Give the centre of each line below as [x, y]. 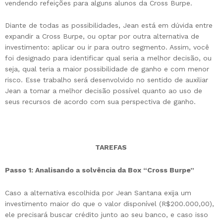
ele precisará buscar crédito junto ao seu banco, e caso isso [107, 214]
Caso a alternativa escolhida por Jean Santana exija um [98, 193]
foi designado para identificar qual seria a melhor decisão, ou [108, 58]
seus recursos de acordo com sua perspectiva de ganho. [100, 102]
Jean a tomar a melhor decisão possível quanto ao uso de [104, 91]
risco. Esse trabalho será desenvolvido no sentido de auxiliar [107, 80]
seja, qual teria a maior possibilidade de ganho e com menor [107, 69]
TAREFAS [111, 147]
